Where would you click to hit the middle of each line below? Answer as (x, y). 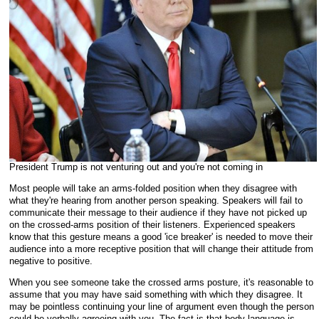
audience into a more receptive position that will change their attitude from (161, 249)
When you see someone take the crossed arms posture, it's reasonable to (161, 282)
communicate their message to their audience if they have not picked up (158, 212)
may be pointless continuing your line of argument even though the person (162, 306)
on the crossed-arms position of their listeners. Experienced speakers (152, 224)
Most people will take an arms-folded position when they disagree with (153, 188)
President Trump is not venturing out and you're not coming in (136, 167)
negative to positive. (51, 261)
